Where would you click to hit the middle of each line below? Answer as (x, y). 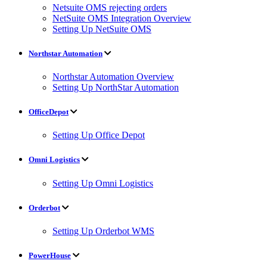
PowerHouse (50, 256)
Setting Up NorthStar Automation (116, 87)
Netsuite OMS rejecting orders (110, 7)
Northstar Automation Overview (113, 76)
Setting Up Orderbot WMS (103, 231)
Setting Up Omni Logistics (103, 183)
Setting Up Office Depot (99, 135)
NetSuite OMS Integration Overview (122, 18)
